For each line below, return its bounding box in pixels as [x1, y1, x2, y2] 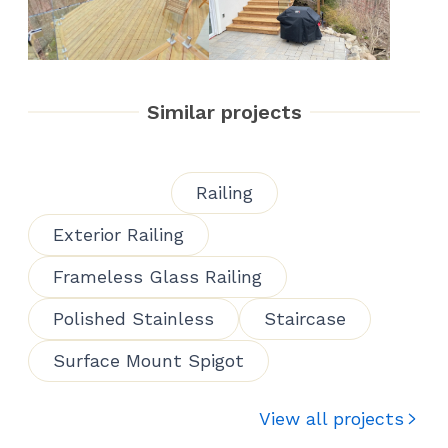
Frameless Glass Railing [53, 265, 262, 287]
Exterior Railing [53, 223, 184, 245]
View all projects [259, 407, 404, 429]
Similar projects [146, 99, 302, 124]
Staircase [264, 307, 346, 329]
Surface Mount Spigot [53, 349, 244, 371]
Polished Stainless [53, 307, 214, 329]
